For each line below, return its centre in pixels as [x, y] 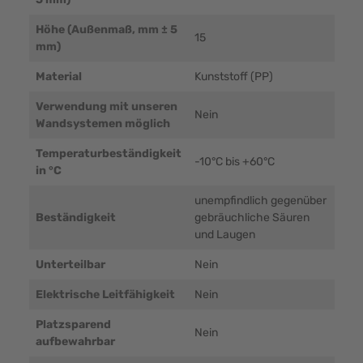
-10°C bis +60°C [234, 162]
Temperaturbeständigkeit [108, 154]
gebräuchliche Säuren [252, 218]
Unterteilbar [70, 265]
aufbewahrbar [75, 342]
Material [58, 77]
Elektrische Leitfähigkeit [105, 295]
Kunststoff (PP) [233, 77]
